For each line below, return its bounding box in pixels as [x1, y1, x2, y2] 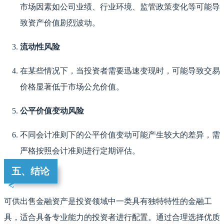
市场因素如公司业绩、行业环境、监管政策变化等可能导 [20, 2, 220, 11]
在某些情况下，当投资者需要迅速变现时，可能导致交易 [20, 66, 220, 75]
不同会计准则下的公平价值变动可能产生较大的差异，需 [20, 130, 220, 139]
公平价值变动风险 [20, 106, 84, 115]
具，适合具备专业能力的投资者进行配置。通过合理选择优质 [4, 212, 220, 221]
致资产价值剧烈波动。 [20, 18, 100, 27]
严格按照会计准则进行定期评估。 [20, 146, 140, 155]
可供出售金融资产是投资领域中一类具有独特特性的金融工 [4, 196, 212, 205]
